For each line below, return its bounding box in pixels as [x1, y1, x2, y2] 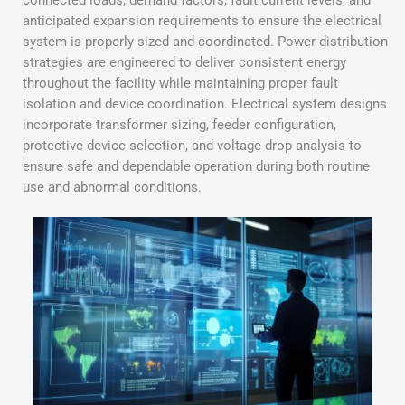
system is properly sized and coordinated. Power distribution [23, 33, 388, 51]
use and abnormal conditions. [23, 179, 202, 196]
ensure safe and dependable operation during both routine [23, 158, 370, 175]
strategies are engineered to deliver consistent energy [23, 54, 346, 71]
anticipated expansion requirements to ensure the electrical [23, 13, 381, 30]
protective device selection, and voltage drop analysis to [23, 137, 362, 155]
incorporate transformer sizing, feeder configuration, [23, 117, 336, 134]
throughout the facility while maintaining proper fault [23, 75, 338, 92]
